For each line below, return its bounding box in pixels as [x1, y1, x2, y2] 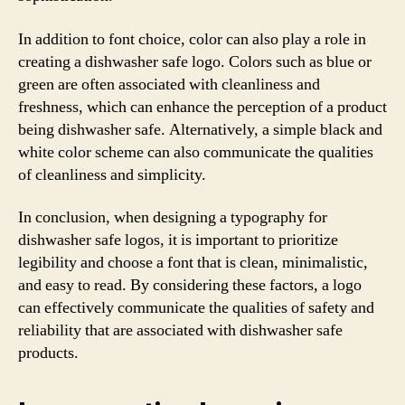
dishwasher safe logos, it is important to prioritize [18, 230, 338, 250]
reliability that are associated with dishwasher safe [18, 320, 343, 341]
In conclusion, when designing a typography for [18, 207, 327, 228]
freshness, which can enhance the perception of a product [18, 96, 387, 118]
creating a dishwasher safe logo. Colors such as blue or [18, 51, 372, 72]
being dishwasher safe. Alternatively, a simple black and [18, 118, 382, 140]
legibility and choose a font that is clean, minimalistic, [18, 252, 368, 273]
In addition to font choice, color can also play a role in [18, 28, 366, 50]
